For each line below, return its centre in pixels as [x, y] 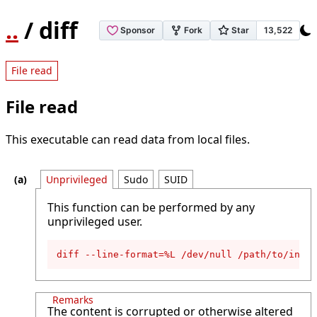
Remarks [73, 299]
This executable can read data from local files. [128, 139]
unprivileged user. [95, 221]
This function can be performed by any [151, 207]
